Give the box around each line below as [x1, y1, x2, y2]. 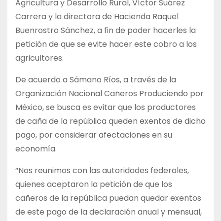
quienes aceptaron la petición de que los [15, 178, 172, 190]
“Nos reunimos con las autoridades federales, [15, 164, 189, 176]
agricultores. [15, 52, 64, 64]
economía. [15, 143, 57, 154]
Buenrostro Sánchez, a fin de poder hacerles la [15, 24, 196, 36]
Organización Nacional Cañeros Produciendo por [15, 87, 204, 99]
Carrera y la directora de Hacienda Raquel [15, 10, 179, 22]
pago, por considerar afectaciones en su [15, 129, 172, 141]
